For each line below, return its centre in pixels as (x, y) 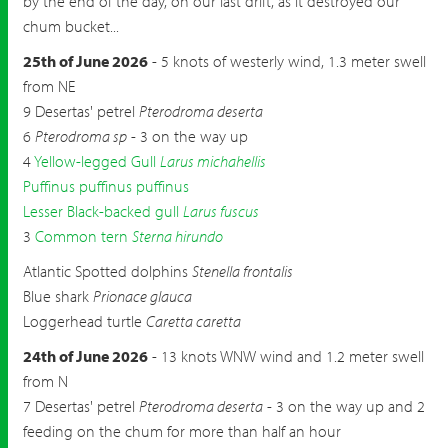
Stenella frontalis (242, 271)
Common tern (81, 236)
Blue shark (58, 296)
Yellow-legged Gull (95, 161)
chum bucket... (71, 26)
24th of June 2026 (85, 356)
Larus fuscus (221, 211)
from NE (49, 86)
